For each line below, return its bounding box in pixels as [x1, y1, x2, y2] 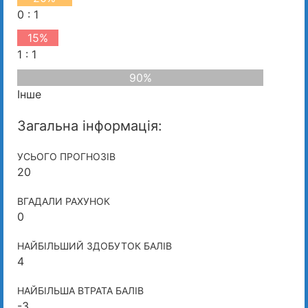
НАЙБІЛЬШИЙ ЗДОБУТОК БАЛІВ [17, 239, 172, 252]
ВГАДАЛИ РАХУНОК [17, 195, 110, 207]
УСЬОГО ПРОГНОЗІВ [17, 150, 115, 162]
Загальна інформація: [17, 117, 162, 134]
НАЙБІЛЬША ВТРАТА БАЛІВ [17, 284, 144, 296]
